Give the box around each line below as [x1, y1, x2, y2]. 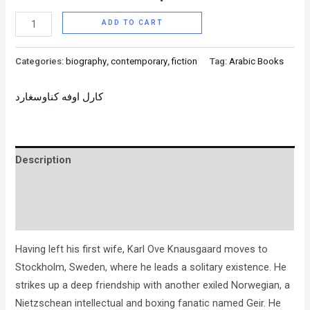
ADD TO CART [101, 18, 163, 26]
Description [15, 154, 72, 167]
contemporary [111, 55, 168, 66]
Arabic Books [229, 55, 284, 66]
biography [66, 55, 107, 66]
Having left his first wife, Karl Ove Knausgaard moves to [15, 243, 268, 256]
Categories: [15, 55, 66, 66]
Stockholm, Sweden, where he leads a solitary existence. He [15, 261, 287, 274]
